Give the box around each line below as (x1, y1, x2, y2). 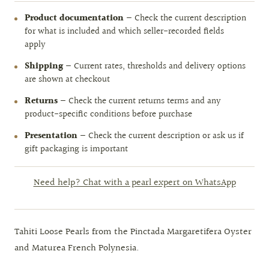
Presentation (25, 129, 77, 143)
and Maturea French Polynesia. (14, 241, 139, 256)
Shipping (25, 59, 63, 73)
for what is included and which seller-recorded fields (25, 25, 224, 38)
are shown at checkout (25, 73, 110, 86)
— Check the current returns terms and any (58, 94, 221, 108)
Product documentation (25, 11, 124, 25)
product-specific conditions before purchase (25, 107, 192, 121)
